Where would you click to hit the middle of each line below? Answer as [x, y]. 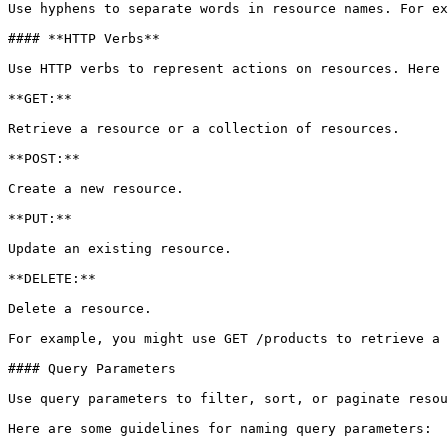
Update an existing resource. [120, 248]
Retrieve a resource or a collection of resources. [204, 128]
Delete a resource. [80, 308]
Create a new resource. [96, 188]
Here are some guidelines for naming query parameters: [220, 428]
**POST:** [44, 158]
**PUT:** [40, 218]
